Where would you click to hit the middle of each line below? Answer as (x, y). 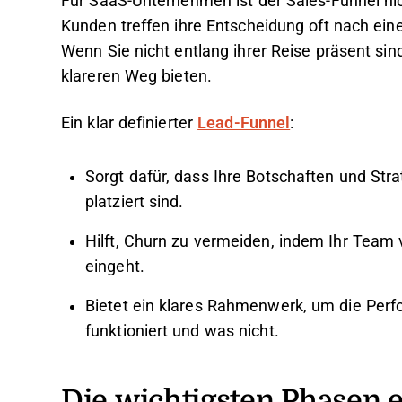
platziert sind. (135, 202)
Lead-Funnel (244, 123)
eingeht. (115, 267)
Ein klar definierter (130, 123)
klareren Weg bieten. (136, 76)
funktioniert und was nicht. (182, 331)
